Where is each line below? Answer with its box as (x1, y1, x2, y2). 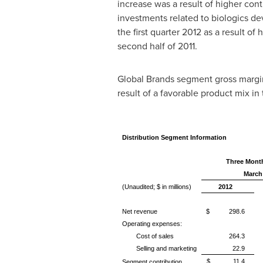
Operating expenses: (122, 220, 182, 227)
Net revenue (122, 208, 157, 215)
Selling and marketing (136, 245, 197, 252)
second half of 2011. (117, 39, 197, 53)
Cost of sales (136, 232, 174, 240)
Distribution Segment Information (122, 134, 227, 141)
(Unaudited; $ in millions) (122, 183, 191, 190)
